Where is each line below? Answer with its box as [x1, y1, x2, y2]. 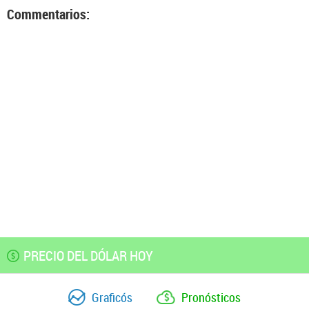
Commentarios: [7, 5, 90, 23]
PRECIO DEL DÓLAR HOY [23, 246, 153, 265]
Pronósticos [181, 288, 241, 306]
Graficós [92, 288, 132, 306]
